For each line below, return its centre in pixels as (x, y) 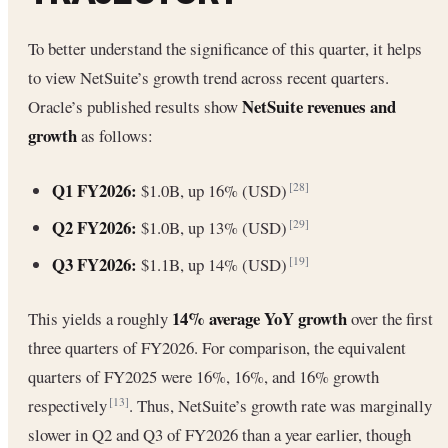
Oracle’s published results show (135, 107)
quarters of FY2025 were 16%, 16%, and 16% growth (203, 377)
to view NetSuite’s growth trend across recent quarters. (208, 78)
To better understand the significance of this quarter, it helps (225, 49)
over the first (390, 319)
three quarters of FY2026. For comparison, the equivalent (217, 348)
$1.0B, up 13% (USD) (214, 227)
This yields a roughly (100, 319)
